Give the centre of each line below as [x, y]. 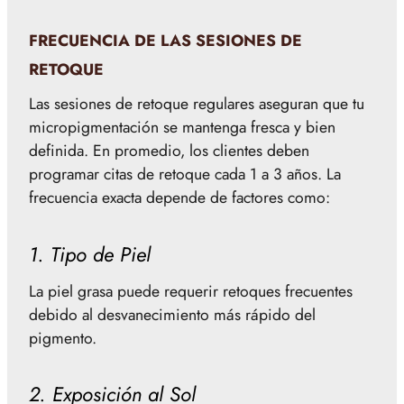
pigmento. [63, 338]
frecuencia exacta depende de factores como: [179, 197]
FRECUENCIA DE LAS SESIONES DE [165, 41]
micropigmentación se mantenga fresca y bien [182, 127]
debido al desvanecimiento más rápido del [172, 314]
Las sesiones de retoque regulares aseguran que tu [197, 104]
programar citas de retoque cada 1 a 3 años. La [185, 174]
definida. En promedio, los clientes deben [169, 151]
